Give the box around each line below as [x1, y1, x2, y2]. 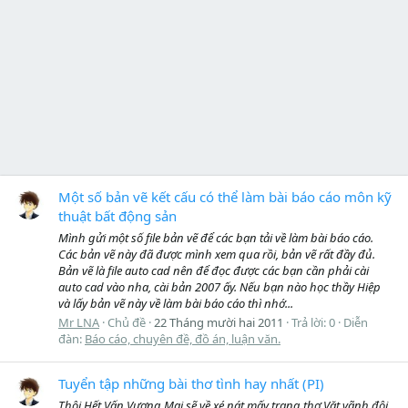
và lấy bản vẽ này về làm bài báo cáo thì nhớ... [58, 294, 293, 311]
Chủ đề [107, 313, 146, 331]
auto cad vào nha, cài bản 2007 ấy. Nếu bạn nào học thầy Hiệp [58, 278, 381, 295]
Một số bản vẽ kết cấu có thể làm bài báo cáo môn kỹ [58, 188, 392, 207]
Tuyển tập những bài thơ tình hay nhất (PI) [58, 374, 324, 393]
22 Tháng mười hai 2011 [154, 313, 283, 331]
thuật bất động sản [58, 207, 177, 226]
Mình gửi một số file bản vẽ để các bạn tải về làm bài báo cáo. [58, 229, 373, 246]
